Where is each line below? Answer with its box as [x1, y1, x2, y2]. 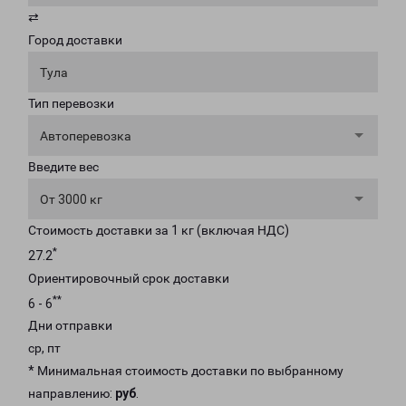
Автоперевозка [40, 129, 131, 143]
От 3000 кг [40, 192, 102, 207]
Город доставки [28, 33, 122, 47]
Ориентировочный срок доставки [28, 270, 229, 285]
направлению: [28, 386, 115, 401]
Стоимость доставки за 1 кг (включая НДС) [28, 223, 289, 237]
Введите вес [28, 159, 99, 174]
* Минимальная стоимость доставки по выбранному [28, 363, 343, 379]
